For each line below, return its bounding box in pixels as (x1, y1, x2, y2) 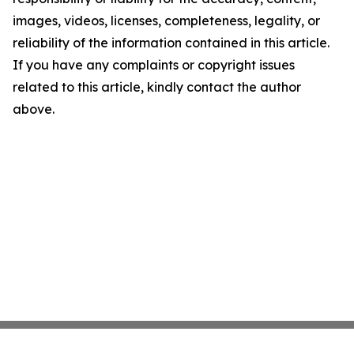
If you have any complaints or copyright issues (13, 57, 295, 73)
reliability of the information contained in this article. (13, 35, 330, 51)
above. (13, 101, 55, 117)
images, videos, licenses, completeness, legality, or (13, 13, 320, 28)
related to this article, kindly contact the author (13, 79, 301, 95)
